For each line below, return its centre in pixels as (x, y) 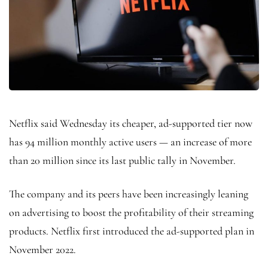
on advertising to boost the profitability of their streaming (131, 212)
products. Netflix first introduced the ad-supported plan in (132, 231)
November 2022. (42, 249)
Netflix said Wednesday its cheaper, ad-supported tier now (131, 123)
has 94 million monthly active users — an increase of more (130, 141)
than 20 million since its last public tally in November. (122, 160)
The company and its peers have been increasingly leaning (129, 194)
